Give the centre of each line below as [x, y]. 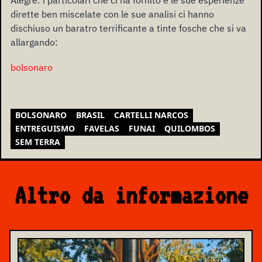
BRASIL [90, 115]
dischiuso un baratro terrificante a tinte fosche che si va [128, 28]
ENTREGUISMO [45, 129]
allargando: [34, 42]
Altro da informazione [131, 196]
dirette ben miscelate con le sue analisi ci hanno [112, 14]
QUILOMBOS [190, 129]
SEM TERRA [38, 142]
